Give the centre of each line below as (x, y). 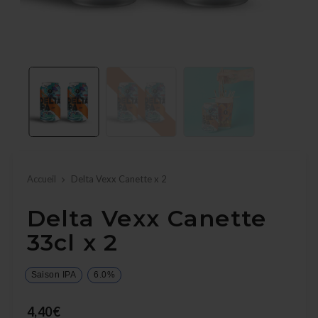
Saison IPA (54, 275)
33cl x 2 (72, 243)
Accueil (41, 179)
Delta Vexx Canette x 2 (119, 179)
